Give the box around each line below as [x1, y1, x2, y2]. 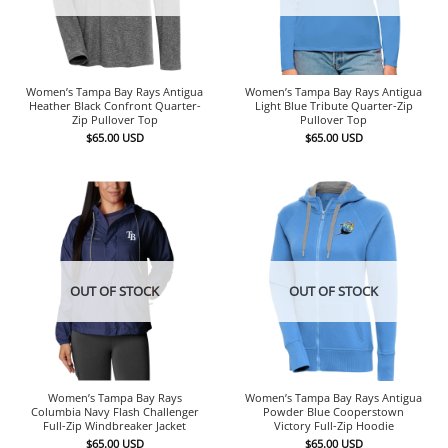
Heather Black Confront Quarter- [28, 97, 201, 113]
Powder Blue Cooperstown [263, 403, 404, 419]
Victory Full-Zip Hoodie [273, 417, 394, 433]
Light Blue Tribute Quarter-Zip [254, 97, 413, 113]
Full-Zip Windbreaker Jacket [43, 417, 186, 433]
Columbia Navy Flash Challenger [30, 403, 199, 419]
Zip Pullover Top [71, 111, 158, 127]
